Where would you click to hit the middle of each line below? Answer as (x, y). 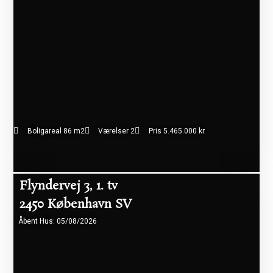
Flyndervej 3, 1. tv (69, 186)
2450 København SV (76, 204)
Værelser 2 (117, 131)
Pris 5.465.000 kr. (177, 131)
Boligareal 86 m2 (56, 131)
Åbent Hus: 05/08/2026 (58, 221)
